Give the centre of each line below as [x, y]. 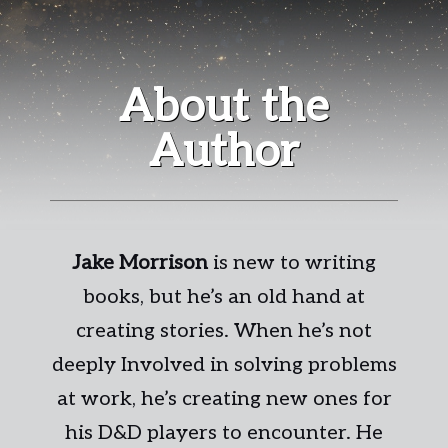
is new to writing [292, 263]
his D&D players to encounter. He [224, 433]
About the [224, 107]
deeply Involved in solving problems [224, 365]
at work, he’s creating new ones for [224, 399]
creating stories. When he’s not [224, 331]
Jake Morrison [140, 263]
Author [224, 152]
